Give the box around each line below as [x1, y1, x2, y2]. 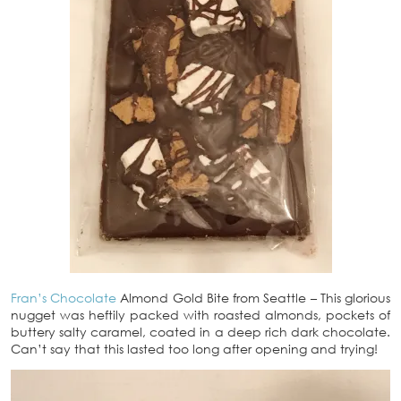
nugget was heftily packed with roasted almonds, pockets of [11, 307, 390, 323]
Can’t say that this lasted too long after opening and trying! [11, 341, 378, 357]
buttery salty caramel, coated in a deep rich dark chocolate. [11, 324, 390, 340]
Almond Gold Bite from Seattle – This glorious [116, 290, 391, 306]
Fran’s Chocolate [11, 290, 117, 306]
